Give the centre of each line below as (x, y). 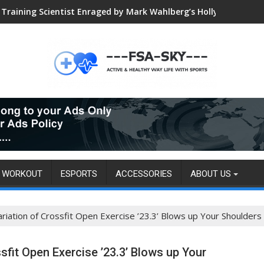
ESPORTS (79, 174)
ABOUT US (211, 174)
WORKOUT (22, 174)
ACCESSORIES (144, 174)
